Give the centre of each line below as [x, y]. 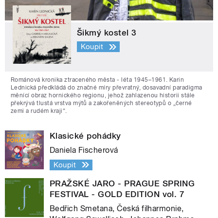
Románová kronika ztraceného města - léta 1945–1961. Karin [98, 80]
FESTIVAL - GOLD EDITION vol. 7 [117, 194]
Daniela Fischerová [84, 150]
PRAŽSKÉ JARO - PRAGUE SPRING [122, 183]
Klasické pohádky [85, 136]
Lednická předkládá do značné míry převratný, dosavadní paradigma [107, 87]
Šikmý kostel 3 [107, 32]
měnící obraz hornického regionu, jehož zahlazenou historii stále [103, 95]
